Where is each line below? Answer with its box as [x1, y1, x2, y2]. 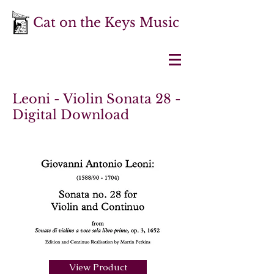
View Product [68, 261, 127, 273]
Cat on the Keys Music [33, 15, 179, 31]
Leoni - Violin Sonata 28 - [12, 91, 181, 107]
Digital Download [12, 107, 129, 123]
